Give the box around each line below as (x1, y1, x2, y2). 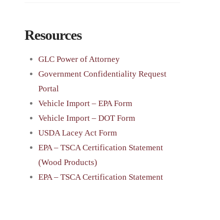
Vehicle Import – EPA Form (38, 98, 133, 108)
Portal (38, 83, 59, 93)
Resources (25, 27, 82, 43)
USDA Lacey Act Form (38, 128, 117, 137)
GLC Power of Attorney (38, 54, 120, 64)
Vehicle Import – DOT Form (38, 113, 136, 123)
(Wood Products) (38, 157, 98, 167)
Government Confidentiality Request (38, 69, 167, 79)
